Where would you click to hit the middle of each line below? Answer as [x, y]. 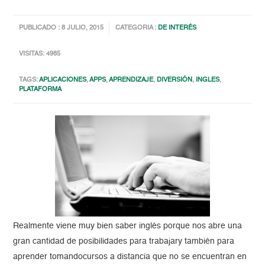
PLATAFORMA [41, 90]
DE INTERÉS [177, 28]
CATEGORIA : [137, 28]
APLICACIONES [63, 80]
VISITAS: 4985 [40, 54]
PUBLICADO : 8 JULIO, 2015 [62, 28]
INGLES [208, 80]
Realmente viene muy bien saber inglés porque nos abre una [128, 226]
